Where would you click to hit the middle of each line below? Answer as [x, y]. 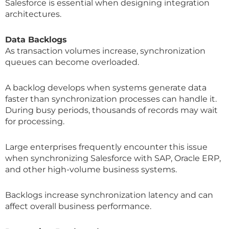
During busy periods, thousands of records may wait [111, 110]
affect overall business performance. [78, 206]
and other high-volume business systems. [91, 169]
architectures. [33, 14]
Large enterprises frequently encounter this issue [106, 147]
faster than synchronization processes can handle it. [111, 99]
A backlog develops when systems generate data [106, 87]
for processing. [35, 121]
